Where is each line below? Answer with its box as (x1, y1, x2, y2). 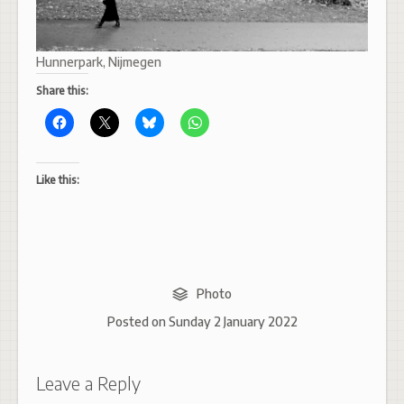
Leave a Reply (36, 372, 141, 395)
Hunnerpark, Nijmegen (36, 54, 161, 70)
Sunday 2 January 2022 (168, 314, 298, 330)
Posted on (106, 314, 169, 330)
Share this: (36, 84, 88, 98)
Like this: (36, 173, 79, 188)
